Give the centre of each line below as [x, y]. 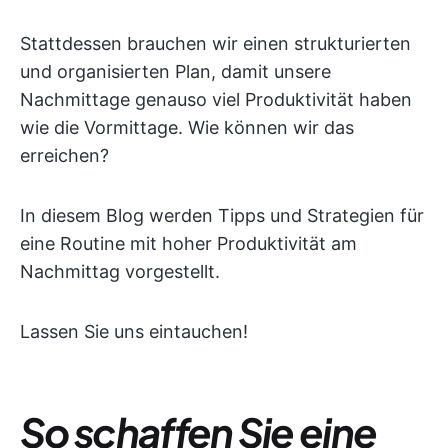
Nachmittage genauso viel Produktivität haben [216, 99]
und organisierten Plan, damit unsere [175, 71]
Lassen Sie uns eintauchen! [134, 331]
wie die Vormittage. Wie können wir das [187, 127]
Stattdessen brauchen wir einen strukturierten [215, 43]
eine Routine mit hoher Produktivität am [188, 243]
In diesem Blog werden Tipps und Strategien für [222, 215]
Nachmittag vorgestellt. [120, 271]
